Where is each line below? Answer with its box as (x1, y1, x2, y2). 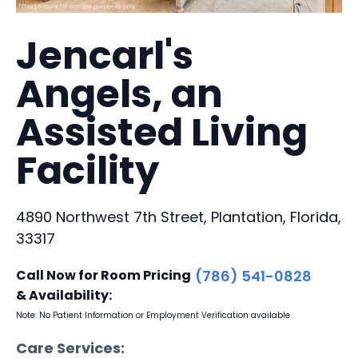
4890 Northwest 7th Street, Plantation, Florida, (16, 206, 341, 227)
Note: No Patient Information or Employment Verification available (16, 308, 290, 321)
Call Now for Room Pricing (16, 265, 191, 284)
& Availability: (16, 285, 112, 304)
